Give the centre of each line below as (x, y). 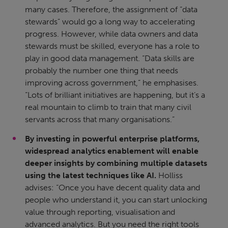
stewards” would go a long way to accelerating (110, 22)
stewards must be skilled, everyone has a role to (112, 46)
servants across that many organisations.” (100, 120)
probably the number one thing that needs (102, 71)
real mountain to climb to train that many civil (108, 107)
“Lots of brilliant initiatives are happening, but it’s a (115, 95)
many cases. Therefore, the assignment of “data (111, 10)
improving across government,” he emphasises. (112, 83)
